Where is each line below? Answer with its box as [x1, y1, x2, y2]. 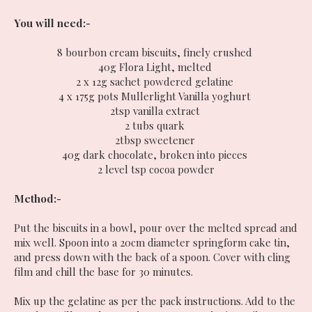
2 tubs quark [125, 118, 187, 133]
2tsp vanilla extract [109, 104, 203, 118]
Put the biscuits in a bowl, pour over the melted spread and [14, 221, 297, 235]
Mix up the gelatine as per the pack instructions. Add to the [14, 294, 295, 309]
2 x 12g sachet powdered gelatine [76, 75, 236, 89]
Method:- [14, 192, 61, 206]
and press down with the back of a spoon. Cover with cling [14, 250, 290, 265]
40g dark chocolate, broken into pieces [62, 148, 250, 162]
